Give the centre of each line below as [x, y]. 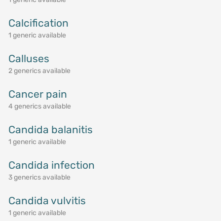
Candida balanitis [50, 129]
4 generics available [39, 106]
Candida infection [51, 165]
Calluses [29, 58]
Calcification [38, 23]
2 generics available [39, 71]
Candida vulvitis [47, 201]
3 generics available [39, 177]
